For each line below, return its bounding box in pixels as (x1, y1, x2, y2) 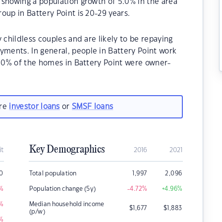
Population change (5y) (29, 186, 96, 192)
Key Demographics (29, 144, 105, 156)
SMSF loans (72, 103, 113, 111)
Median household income (29, 201, 104, 207)
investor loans (9, 103, 60, 111)
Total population (29, 170, 77, 176)
